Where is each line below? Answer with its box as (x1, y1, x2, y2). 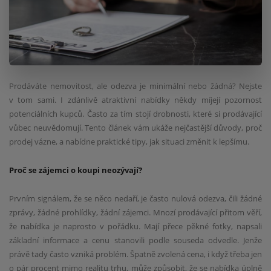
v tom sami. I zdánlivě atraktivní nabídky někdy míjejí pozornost (9, 94, 262, 106)
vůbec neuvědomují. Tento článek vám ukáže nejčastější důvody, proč (9, 122, 262, 134)
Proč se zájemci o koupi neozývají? (9, 165, 142, 176)
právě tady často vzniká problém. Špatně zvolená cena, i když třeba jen (9, 248, 262, 260)
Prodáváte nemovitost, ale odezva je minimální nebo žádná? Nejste (9, 80, 262, 92)
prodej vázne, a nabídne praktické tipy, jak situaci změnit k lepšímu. (9, 136, 249, 148)
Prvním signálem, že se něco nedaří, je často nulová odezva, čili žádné (9, 192, 262, 204)
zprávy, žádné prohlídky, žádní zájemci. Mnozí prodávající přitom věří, (9, 206, 262, 218)
